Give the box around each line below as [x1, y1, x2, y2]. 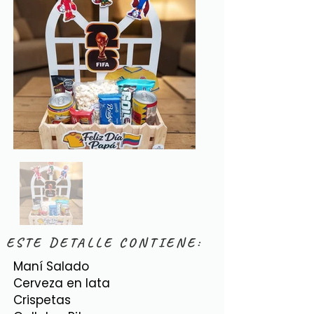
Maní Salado [13, 258, 89, 275]
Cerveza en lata [13, 275, 110, 292]
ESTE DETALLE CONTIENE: [6, 234, 203, 251]
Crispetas [13, 292, 71, 308]
